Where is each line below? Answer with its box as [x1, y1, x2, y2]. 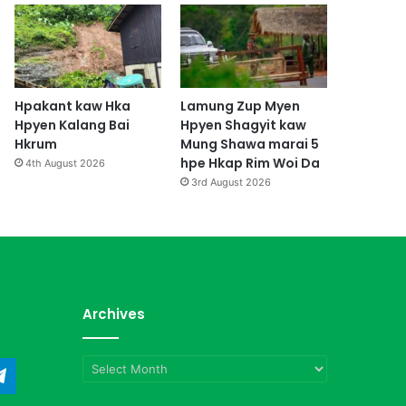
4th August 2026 [25, 156, 106, 169]
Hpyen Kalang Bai [14, 115, 130, 134]
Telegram [6, 365, 78, 385]
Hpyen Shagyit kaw [179, 115, 306, 134]
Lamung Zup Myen [179, 96, 300, 115]
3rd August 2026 [190, 175, 271, 188]
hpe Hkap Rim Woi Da [179, 153, 320, 172]
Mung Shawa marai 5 [179, 134, 319, 153]
